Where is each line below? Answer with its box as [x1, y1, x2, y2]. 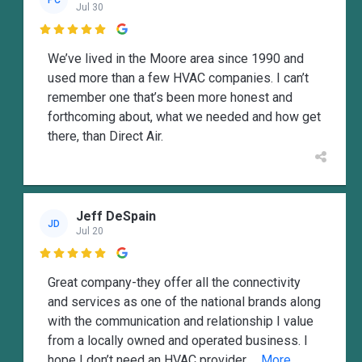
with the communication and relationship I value [48, 313, 314, 329]
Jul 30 [76, 2, 103, 14]
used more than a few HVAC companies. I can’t [48, 69, 309, 86]
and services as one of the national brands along [48, 293, 321, 309]
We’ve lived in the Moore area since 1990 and [48, 50, 304, 66]
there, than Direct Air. [48, 128, 163, 144]
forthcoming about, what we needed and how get [48, 108, 321, 124]
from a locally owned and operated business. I [48, 332, 308, 348]
